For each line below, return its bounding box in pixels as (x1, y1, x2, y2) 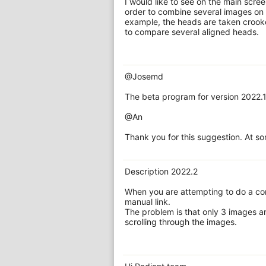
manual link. (125, 197, 170, 207)
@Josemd (125, 71, 163, 81)
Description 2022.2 (125, 166, 198, 176)
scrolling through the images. (125, 217, 237, 227)
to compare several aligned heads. (125, 27, 259, 37)
